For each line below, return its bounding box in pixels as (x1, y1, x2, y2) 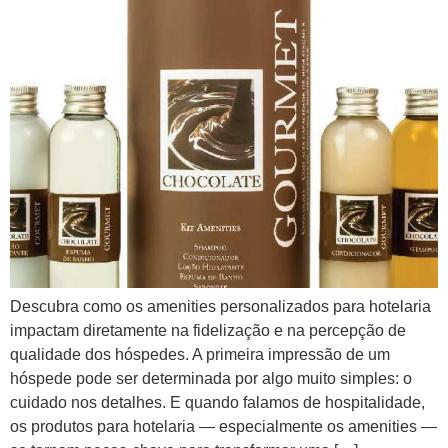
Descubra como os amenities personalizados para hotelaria (10, 298, 431, 315)
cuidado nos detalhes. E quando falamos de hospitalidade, (10, 394, 425, 411)
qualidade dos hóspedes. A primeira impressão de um (10, 346, 390, 363)
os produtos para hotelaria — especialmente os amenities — (10, 418, 437, 435)
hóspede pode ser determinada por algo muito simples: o (10, 370, 412, 387)
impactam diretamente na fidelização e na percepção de (10, 322, 406, 339)
